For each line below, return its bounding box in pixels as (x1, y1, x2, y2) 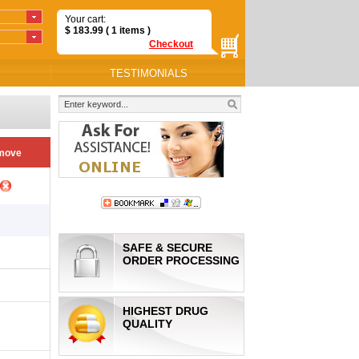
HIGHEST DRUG (123, 305, 208, 317)
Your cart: (65, 14, 106, 25)
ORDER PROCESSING (123, 254, 240, 267)
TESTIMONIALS (109, 67, 188, 79)
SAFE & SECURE (123, 241, 212, 254)
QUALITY (123, 317, 172, 330)
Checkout (149, 38, 193, 50)
